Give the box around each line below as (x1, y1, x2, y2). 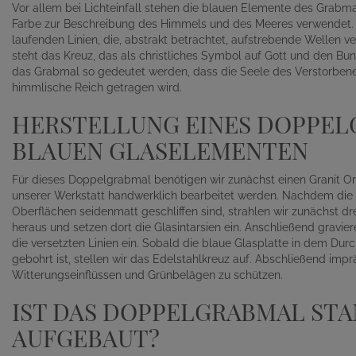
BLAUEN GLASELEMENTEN (12, 134, 308, 167)
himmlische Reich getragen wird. (12, 81, 182, 95)
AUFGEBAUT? (12, 322, 160, 354)
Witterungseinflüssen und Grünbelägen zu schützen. (12, 269, 283, 282)
